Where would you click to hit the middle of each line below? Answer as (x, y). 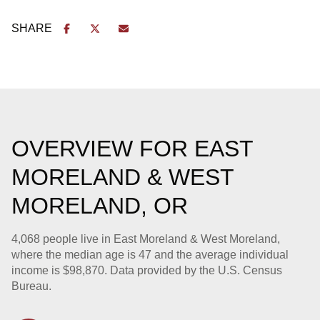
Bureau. (31, 286)
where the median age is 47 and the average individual (150, 254)
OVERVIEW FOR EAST (132, 148)
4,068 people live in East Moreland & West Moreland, (146, 239)
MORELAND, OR (100, 205)
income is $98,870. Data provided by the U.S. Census (147, 270)
